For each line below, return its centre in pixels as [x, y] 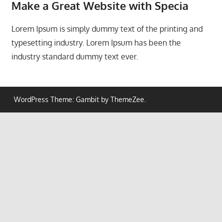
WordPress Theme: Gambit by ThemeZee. [80, 99]
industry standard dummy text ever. [75, 57]
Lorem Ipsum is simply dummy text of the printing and [107, 29]
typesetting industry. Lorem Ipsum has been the [96, 43]
